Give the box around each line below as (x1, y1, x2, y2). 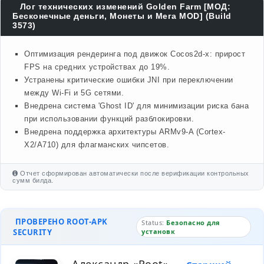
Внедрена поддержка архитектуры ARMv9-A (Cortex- (24, 127, 226, 136)
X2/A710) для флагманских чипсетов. (24, 140, 169, 149)
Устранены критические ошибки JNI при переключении (24, 75, 233, 84)
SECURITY (13, 227, 52, 237)
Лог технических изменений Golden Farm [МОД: (17, 2, 230, 11)
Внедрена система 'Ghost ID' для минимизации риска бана (24, 101, 249, 110)
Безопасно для (166, 218, 220, 227)
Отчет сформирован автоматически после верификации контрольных (18, 170, 249, 177)
